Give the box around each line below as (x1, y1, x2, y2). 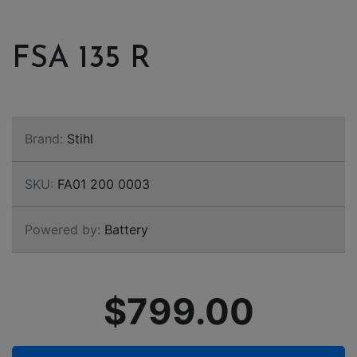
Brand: (25, 131, 63, 147)
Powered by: (25, 222, 100, 237)
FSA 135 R (12, 44, 151, 75)
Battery (100, 222, 148, 237)
